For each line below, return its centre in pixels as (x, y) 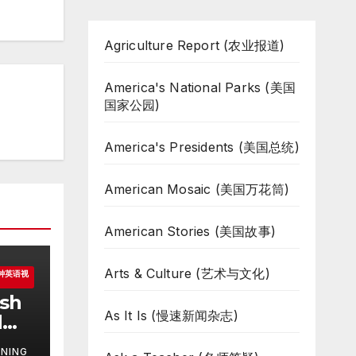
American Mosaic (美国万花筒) (197, 189)
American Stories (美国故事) (190, 231)
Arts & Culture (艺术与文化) (187, 273)
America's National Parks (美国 (200, 87)
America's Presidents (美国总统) (201, 147)
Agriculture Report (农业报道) (194, 45)
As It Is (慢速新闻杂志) (171, 315)
